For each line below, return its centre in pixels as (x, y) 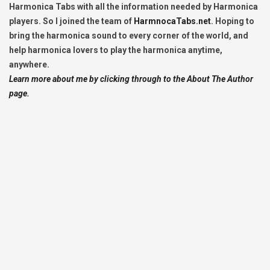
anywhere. (29, 65)
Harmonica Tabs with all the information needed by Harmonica (133, 7)
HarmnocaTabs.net (172, 21)
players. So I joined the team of (71, 21)
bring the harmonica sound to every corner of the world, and (129, 36)
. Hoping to (233, 21)
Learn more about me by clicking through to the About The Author (131, 79)
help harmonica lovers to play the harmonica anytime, (116, 50)
